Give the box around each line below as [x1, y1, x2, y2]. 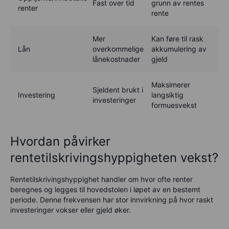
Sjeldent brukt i [93, 85, 143, 94]
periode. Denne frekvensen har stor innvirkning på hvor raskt [10, 195, 213, 204]
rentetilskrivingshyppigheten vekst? [10, 150, 218, 165]
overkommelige [93, 44, 144, 53]
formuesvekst [151, 100, 197, 109]
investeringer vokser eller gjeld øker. [10, 205, 131, 214]
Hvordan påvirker [10, 133, 110, 149]
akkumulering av [151, 44, 207, 53]
